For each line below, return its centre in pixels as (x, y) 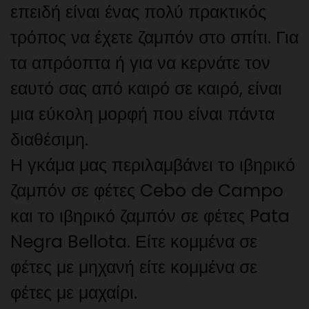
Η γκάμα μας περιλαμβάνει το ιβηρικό (153, 166)
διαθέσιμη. (49, 140)
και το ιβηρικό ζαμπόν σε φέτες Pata (150, 217)
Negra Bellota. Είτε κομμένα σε (134, 242)
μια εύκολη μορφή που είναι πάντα (142, 114)
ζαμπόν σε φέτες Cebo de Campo (147, 191)
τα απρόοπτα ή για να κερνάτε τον (140, 63)
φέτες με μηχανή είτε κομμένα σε (134, 268)
